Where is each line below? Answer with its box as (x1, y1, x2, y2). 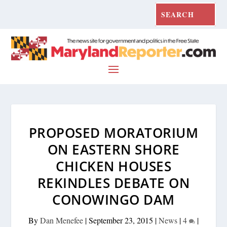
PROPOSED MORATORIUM (28, 123, 199, 142)
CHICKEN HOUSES (56, 157, 171, 175)
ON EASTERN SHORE (47, 140, 180, 159)
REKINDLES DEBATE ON (37, 173, 190, 192)
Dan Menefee (40, 214, 83, 225)
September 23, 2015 (89, 214, 153, 225)
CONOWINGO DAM (52, 190, 175, 209)
